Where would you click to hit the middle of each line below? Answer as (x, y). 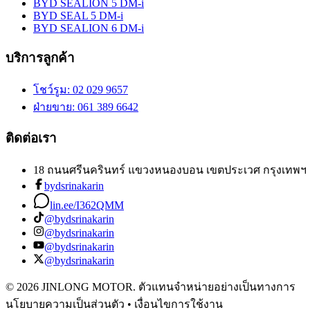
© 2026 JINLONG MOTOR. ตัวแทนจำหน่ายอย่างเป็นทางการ (151, 287)
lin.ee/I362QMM (87, 206)
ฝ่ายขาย (53, 107)
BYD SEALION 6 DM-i (89, 28)
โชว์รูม (50, 89)
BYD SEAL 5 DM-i (78, 16)
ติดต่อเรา (31, 138)
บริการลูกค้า (40, 57)
